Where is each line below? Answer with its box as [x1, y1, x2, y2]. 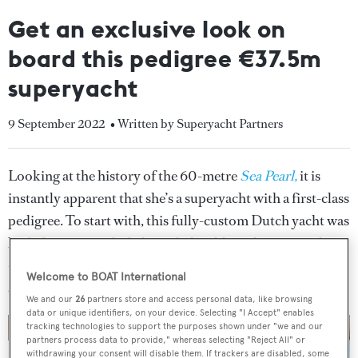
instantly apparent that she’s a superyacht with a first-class [8, 189, 349, 208]
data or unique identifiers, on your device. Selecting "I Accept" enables [26, 307, 315, 319]
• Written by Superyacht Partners [110, 115, 283, 132]
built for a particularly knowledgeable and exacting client [8, 233, 346, 253]
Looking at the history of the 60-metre [8, 166, 240, 185]
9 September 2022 [8, 115, 105, 132]
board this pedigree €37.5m [8, 43, 322, 74]
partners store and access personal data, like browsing [85, 293, 313, 305]
